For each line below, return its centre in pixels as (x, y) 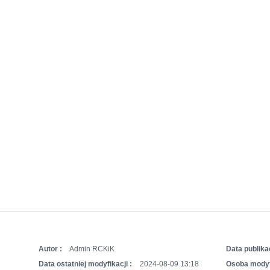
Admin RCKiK (91, 249)
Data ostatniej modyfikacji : (85, 264)
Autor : (50, 249)
